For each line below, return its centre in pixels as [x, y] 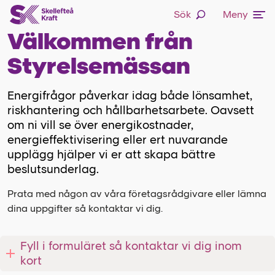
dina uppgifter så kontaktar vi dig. [85, 208]
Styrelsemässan [99, 66]
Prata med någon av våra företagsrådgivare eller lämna [137, 193]
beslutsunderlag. [53, 169]
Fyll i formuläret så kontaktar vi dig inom [131, 246]
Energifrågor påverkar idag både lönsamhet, [130, 95]
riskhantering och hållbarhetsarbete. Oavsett [131, 110]
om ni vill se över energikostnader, [100, 125]
